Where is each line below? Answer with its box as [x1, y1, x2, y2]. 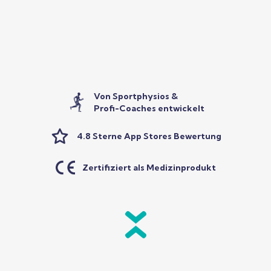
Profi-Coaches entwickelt [93, 103, 204, 114]
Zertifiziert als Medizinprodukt [82, 162, 216, 173]
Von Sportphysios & [93, 91, 178, 102]
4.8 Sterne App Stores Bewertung [76, 131, 221, 142]
